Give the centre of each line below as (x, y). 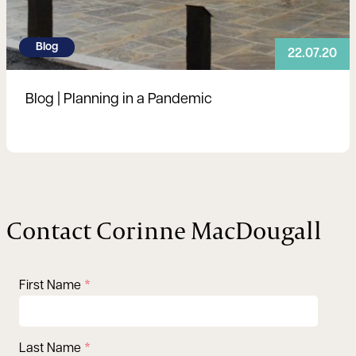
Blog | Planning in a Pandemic (119, 100)
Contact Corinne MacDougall (164, 230)
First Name (50, 286)
